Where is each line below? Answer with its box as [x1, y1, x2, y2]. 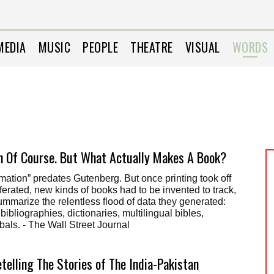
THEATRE [130, 38, 173, 56]
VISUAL [185, 38, 220, 56]
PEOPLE [83, 38, 119, 56]
